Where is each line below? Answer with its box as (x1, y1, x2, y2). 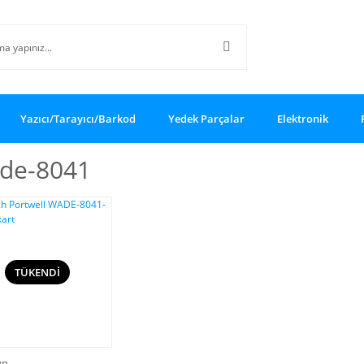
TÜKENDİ (14, 264, 60, 279)
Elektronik (277, 110, 328, 126)
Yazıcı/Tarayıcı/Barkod (20, 110, 136, 126)
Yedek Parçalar (168, 110, 245, 126)
